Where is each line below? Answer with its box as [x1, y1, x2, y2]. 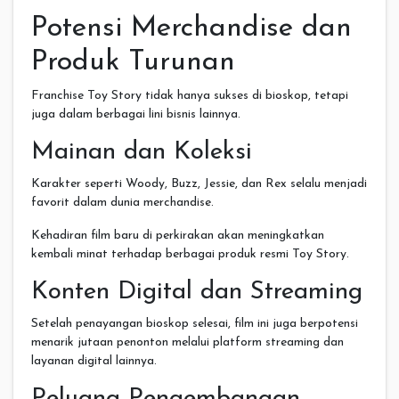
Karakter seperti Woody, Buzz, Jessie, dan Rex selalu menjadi [31, 176, 367, 191]
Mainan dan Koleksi [31, 139, 252, 165]
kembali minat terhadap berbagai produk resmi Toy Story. [31, 247, 349, 261]
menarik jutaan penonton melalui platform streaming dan [31, 335, 344, 349]
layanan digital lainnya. [31, 354, 157, 368]
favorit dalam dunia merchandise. [31, 195, 214, 209]
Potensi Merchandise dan [31, 13, 352, 43]
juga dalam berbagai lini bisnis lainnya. [31, 107, 240, 121]
